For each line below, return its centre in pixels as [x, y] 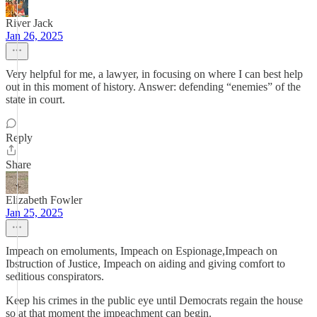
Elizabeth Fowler [44, 200]
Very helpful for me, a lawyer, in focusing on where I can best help [154, 74]
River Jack [29, 23]
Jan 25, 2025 [34, 213]
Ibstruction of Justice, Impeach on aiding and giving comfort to [145, 264]
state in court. [35, 99]
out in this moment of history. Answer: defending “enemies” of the [153, 87]
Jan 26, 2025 [34, 36]
